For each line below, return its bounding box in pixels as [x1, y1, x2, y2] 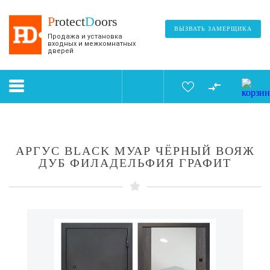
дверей [48, 47, 74, 55]
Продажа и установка [48, 33, 122, 40]
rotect [55, 14, 85, 29]
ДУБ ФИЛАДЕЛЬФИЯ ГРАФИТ [39, 156, 231, 169]
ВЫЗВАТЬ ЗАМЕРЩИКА [174, 25, 252, 32]
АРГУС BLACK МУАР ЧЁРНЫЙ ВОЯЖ [15, 144, 255, 157]
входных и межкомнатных [48, 40, 136, 48]
